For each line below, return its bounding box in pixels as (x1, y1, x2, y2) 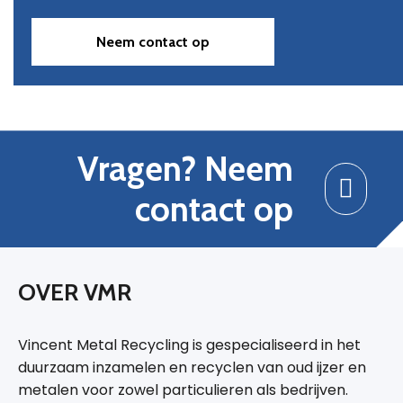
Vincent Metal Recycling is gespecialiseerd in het (18, 335, 361, 356)
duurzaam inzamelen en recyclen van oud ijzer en (18, 357, 366, 379)
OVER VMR (18, 278, 131, 308)
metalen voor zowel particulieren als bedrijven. (18, 380, 348, 401)
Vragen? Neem (77, 148, 293, 191)
